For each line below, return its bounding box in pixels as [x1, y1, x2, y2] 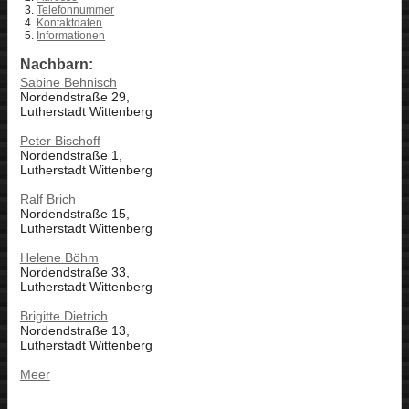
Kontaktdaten [37, 16, 103, 30]
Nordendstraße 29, [19, 89, 130, 105]
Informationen [37, 29, 106, 43]
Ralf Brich [19, 192, 76, 207]
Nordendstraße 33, [19, 265, 130, 280]
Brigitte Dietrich [19, 309, 108, 324]
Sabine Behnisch [19, 75, 117, 90]
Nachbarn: [19, 57, 93, 73]
